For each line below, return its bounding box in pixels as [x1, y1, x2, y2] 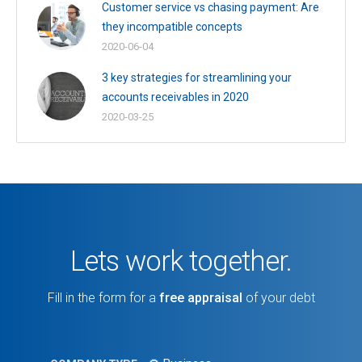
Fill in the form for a [47, 289, 159, 305]
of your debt [242, 289, 315, 305]
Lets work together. [70, 244, 292, 278]
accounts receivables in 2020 [102, 90, 249, 103]
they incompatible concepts [102, 19, 242, 33]
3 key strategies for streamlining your [102, 70, 292, 84]
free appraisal [158, 289, 242, 305]
